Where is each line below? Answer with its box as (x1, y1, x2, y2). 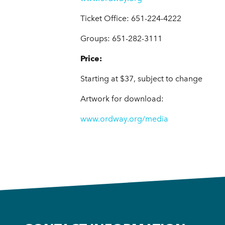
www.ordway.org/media (80, 114, 168, 124)
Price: (80, 54, 102, 64)
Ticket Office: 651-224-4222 (80, 14, 181, 24)
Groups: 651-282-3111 (80, 34, 162, 44)
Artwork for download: (80, 94, 164, 104)
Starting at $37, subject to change (80, 74, 202, 84)
